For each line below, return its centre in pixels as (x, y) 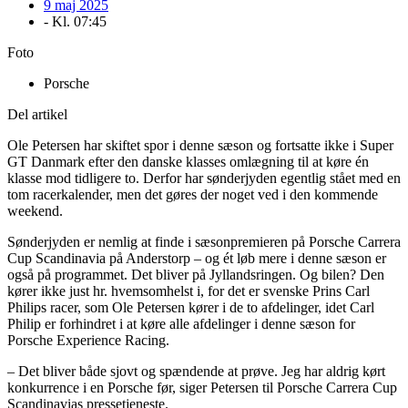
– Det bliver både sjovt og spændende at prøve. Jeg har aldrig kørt (196, 371)
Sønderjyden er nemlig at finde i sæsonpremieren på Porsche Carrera (204, 241)
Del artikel (37, 114)
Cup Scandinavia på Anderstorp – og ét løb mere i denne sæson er (197, 258)
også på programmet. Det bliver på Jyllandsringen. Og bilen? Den (196, 274)
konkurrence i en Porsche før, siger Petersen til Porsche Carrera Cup (202, 387)
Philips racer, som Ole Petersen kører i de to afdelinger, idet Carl (191, 307)
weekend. (35, 210)
